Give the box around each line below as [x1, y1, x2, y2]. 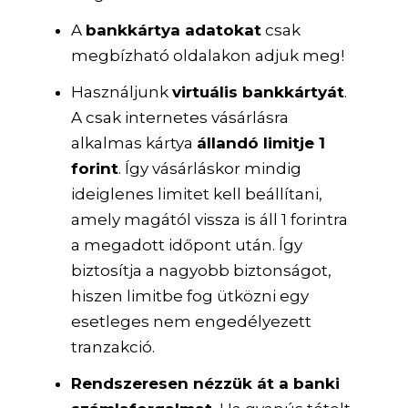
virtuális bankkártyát [172, 82, 345, 101]
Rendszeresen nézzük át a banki [71, 373, 341, 393]
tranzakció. [71, 337, 156, 356]
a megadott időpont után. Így [71, 235, 303, 254]
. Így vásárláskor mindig [118, 158, 302, 178]
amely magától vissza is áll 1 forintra [71, 209, 349, 229]
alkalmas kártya [71, 133, 198, 152]
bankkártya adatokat [86, 20, 262, 39]
